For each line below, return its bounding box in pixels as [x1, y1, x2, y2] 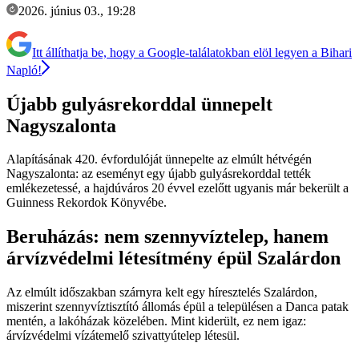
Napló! [6, 63, 42, 77]
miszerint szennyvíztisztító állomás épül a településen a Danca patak [6, 300, 349, 314]
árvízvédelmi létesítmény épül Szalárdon [6, 248, 341, 269]
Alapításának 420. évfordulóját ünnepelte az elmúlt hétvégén [6, 152, 312, 167]
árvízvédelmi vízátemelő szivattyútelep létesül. [6, 329, 240, 343]
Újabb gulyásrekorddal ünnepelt [6, 93, 272, 115]
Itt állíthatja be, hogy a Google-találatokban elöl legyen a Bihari [32, 45, 352, 59]
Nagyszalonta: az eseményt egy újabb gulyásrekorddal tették [6, 167, 311, 181]
